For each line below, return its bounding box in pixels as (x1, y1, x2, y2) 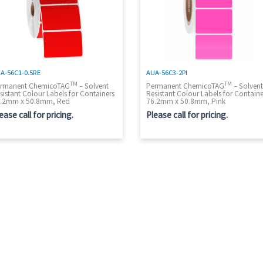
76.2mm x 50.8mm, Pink (146, 96, 226, 107)
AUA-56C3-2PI (146, 67, 188, 77)
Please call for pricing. (146, 109, 228, 120)
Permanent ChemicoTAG (146, 81, 225, 92)
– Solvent (77, 81, 109, 92)
